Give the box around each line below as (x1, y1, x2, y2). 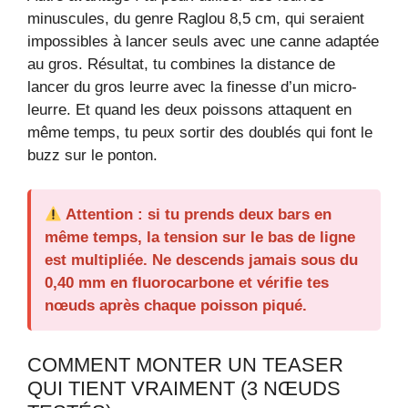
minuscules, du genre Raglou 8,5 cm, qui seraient (27, 9, 364, 27)
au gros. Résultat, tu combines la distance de (27, 55, 335, 73)
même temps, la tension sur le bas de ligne (45, 229, 355, 247)
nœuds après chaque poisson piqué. (45, 297, 307, 315)
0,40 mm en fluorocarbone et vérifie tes (45, 274, 329, 292)
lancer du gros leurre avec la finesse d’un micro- (27, 77, 357, 96)
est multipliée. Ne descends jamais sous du (45, 251, 358, 270)
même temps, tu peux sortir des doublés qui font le (27, 123, 372, 141)
